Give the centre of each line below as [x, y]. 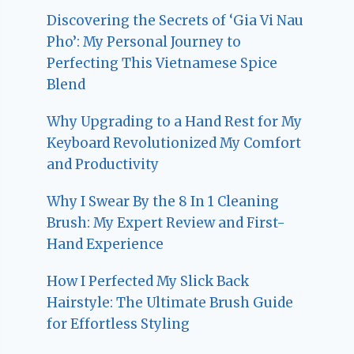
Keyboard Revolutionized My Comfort [174, 143]
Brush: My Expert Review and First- [166, 223]
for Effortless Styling [119, 324]
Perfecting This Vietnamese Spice [162, 64]
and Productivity [103, 165]
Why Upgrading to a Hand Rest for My [175, 122]
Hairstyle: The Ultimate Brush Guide [170, 303]
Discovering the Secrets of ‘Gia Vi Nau [175, 21]
